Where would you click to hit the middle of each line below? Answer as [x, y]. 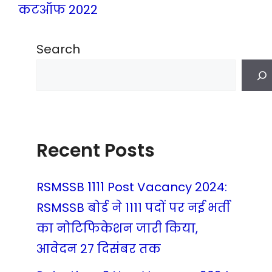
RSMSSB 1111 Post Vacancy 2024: [132, 187]
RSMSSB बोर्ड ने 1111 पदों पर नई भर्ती [133, 208]
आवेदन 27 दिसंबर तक [99, 249]
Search [58, 49]
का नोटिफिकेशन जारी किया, [117, 228]
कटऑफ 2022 [58, 10]
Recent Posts [96, 151]
